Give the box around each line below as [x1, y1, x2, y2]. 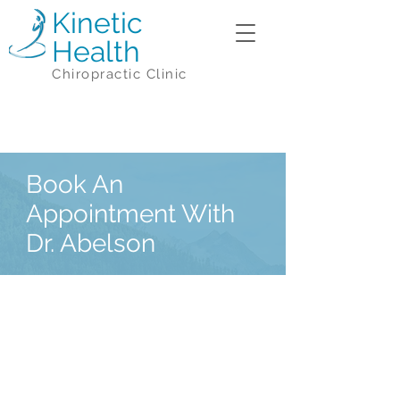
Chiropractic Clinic [52, 66, 187, 82]
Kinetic [52, 6, 143, 39]
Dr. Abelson [26, 229, 155, 258]
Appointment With [26, 199, 235, 229]
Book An [26, 170, 123, 199]
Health [52, 35, 140, 68]
